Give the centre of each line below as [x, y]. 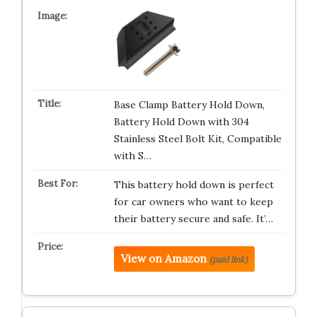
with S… [132, 156]
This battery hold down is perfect [194, 185]
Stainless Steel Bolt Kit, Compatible [197, 139]
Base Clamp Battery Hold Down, [189, 105]
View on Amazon [163, 259]
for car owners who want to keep [193, 202]
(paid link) [228, 259]
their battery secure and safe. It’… [193, 219]
